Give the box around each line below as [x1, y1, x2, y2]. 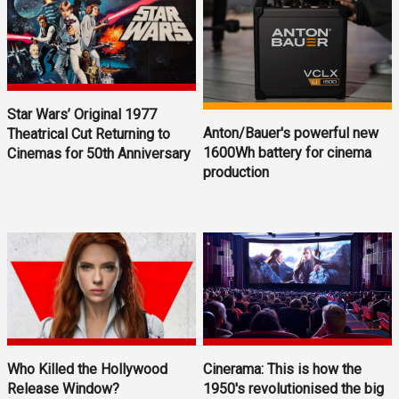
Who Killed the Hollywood [7, 361, 167, 379]
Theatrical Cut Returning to [7, 126, 170, 143]
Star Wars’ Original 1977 [7, 106, 157, 124]
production [203, 164, 270, 182]
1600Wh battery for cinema [203, 144, 372, 162]
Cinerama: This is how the [203, 361, 362, 379]
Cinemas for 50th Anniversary [7, 145, 191, 163]
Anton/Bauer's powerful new [203, 125, 379, 142]
